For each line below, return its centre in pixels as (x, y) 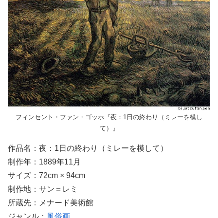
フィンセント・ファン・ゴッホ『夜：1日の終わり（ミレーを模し (109, 117)
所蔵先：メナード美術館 (51, 203)
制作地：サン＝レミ (43, 189)
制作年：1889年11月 (44, 162)
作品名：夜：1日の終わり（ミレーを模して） (88, 148)
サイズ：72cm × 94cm (46, 176)
